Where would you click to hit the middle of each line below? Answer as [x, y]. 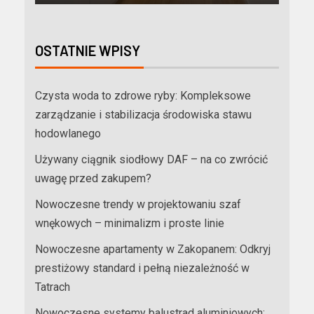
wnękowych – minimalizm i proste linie [130, 224]
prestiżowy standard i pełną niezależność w [142, 268]
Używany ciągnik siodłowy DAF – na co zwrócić [151, 160]
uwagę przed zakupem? [93, 179]
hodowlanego [68, 134]
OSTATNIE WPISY [88, 51]
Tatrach [53, 287]
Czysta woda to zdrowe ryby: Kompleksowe [143, 96]
